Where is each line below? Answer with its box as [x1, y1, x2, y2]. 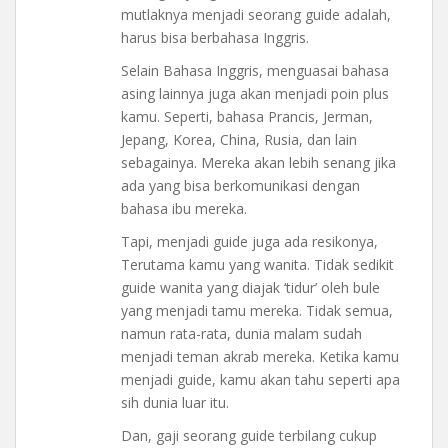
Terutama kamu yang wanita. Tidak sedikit [121, 255, 394, 275]
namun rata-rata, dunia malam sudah [121, 324, 362, 344]
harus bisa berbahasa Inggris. [121, 28, 309, 48]
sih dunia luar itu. [121, 393, 229, 413]
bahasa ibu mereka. [121, 199, 247, 219]
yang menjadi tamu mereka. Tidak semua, [121, 301, 393, 321]
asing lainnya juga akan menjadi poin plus [121, 84, 389, 104]
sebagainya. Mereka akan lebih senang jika [121, 153, 396, 173]
